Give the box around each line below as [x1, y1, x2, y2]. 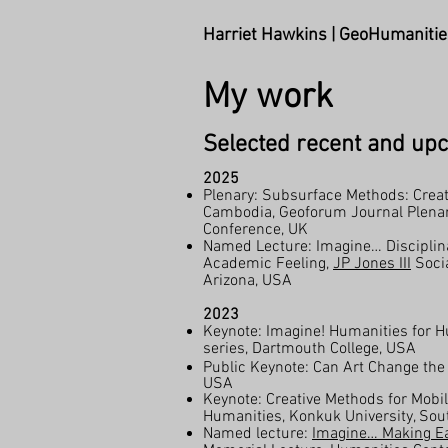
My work [203, 76, 333, 120]
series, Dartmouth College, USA [203, 339, 416, 359]
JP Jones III [333, 254, 411, 274]
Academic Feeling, [203, 254, 333, 274]
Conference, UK [203, 220, 308, 240]
